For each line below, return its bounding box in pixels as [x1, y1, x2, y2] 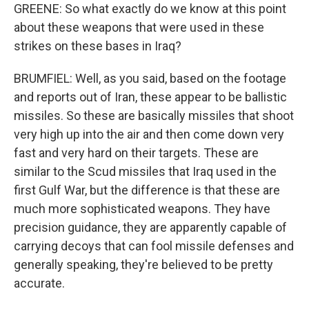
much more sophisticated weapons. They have [14, 201, 270, 216]
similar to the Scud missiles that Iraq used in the [14, 164, 277, 179]
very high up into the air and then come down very [14, 127, 284, 141]
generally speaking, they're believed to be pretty [14, 257, 273, 272]
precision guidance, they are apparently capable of [14, 220, 287, 235]
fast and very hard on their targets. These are [14, 146, 259, 160]
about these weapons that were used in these [14, 20, 264, 34]
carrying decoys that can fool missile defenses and [14, 239, 294, 253]
